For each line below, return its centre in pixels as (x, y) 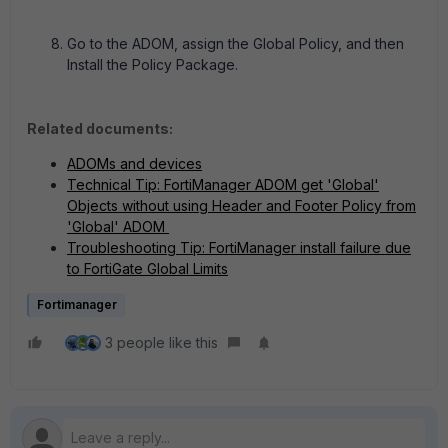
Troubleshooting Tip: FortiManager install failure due (239, 248)
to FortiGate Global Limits (147, 269)
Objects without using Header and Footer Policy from (241, 206)
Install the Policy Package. (152, 65)
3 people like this (161, 343)
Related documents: (100, 129)
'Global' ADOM (118, 227)
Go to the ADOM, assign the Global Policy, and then (235, 44)
